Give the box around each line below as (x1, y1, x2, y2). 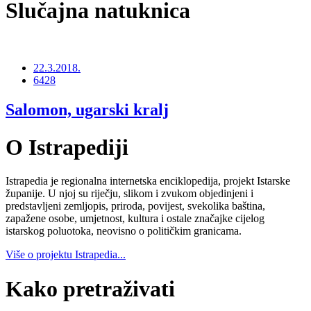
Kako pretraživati (6, 276, 175, 301)
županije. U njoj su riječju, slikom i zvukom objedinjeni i (6, 187, 253, 200)
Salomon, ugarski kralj (6, 101, 169, 119)
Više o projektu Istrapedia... (6, 249, 126, 261)
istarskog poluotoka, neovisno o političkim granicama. (6, 225, 242, 237)
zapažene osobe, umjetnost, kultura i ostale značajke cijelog (6, 212, 264, 225)
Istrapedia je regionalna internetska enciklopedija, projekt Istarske (6, 175, 290, 187)
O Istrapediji (6, 134, 128, 160)
